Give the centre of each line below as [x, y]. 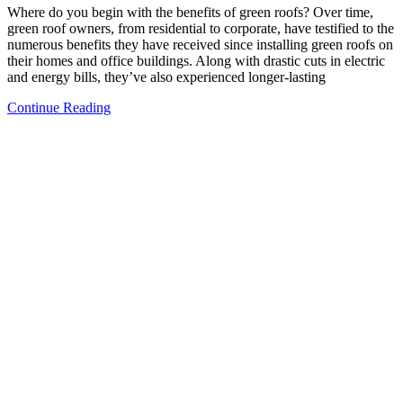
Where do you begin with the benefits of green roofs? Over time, [190, 12]
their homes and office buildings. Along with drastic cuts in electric [196, 60]
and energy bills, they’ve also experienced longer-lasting [166, 76]
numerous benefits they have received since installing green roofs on [200, 44]
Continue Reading [59, 107]
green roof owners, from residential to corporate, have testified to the [201, 28]
